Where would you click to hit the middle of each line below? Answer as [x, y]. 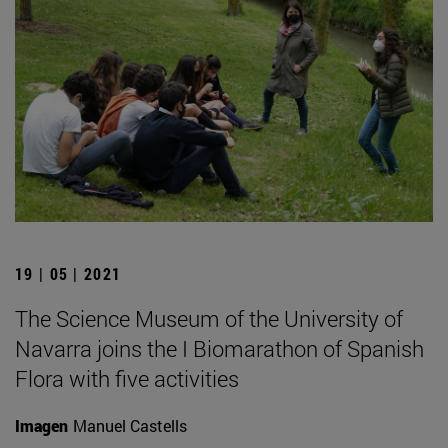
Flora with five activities [127, 378]
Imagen [41, 425]
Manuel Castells [130, 425]
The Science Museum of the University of [209, 318]
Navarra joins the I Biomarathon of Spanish [219, 348]
